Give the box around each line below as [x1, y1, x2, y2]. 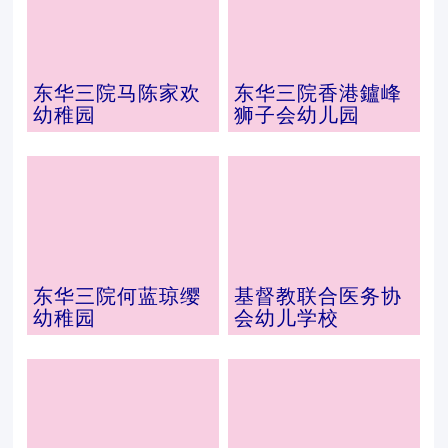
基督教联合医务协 [233, 285, 402, 307]
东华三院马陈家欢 [33, 82, 202, 104]
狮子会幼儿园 [233, 104, 360, 126]
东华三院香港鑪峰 [233, 82, 402, 104]
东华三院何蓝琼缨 [33, 285, 202, 307]
